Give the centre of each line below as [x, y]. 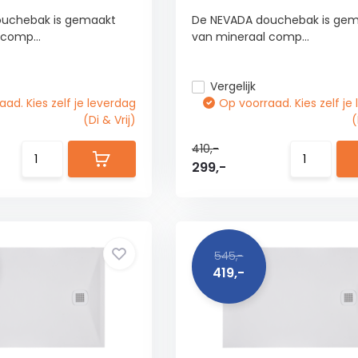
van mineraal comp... [250, 37]
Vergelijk [233, 86]
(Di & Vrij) [109, 120]
